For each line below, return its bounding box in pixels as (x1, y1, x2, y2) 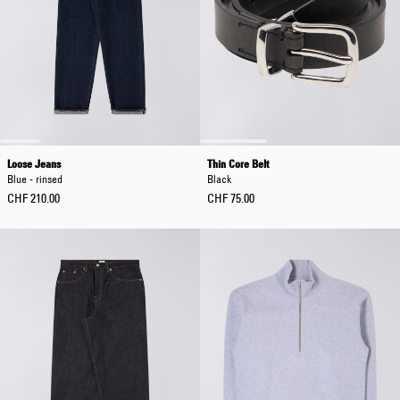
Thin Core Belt (207, 156, 269, 171)
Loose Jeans (7, 156, 61, 171)
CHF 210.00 (7, 190, 60, 206)
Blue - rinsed (7, 171, 62, 186)
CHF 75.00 (207, 190, 254, 206)
